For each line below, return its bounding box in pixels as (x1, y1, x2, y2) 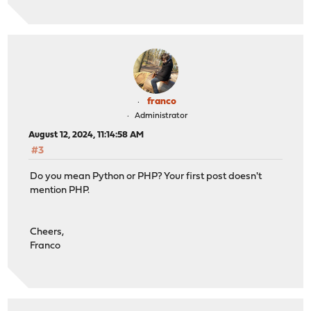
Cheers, (30, 226, 65, 237)
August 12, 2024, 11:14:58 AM (28, 131, 144, 140)
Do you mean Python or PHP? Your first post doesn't (30, 171, 262, 182)
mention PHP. (30, 185, 90, 196)
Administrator (134, 112, 187, 121)
